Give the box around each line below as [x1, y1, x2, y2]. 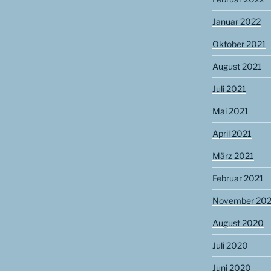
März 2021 [212, 151, 254, 162]
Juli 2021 [212, 83, 246, 94]
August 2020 [212, 218, 264, 229]
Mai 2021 [212, 106, 249, 117]
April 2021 [212, 128, 252, 139]
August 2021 [212, 61, 262, 72]
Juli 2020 [212, 240, 248, 251]
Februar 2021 [212, 173, 264, 184]
